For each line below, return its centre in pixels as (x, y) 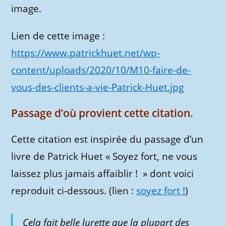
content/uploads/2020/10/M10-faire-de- (101, 70)
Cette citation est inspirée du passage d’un (107, 139)
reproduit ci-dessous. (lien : (74, 191)
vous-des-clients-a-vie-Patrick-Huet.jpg (98, 87)
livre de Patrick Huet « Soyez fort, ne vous (104, 156)
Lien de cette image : (58, 36)
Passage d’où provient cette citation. (102, 113)
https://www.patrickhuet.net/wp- (86, 53)
